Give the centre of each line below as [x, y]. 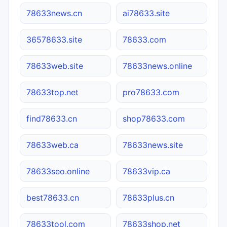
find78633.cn [52, 118]
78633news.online [157, 66]
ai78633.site [146, 13]
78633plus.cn [148, 197]
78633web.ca [52, 145]
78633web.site [55, 66]
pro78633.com [151, 92]
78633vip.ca [146, 171]
